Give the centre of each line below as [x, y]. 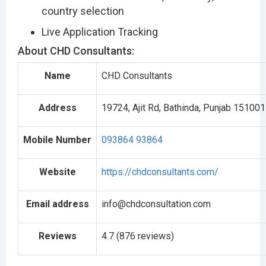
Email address [57, 204]
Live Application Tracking [100, 31]
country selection [83, 11]
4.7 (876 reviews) [138, 236]
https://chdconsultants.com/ [160, 172]
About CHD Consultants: [76, 50]
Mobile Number [57, 140]
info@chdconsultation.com [156, 204]
